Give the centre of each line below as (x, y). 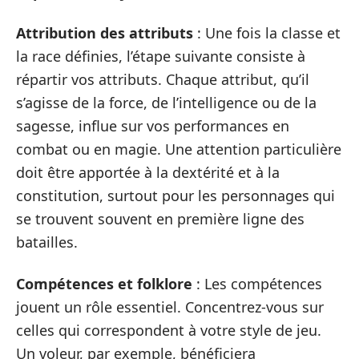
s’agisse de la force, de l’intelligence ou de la (166, 103)
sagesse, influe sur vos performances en (153, 126)
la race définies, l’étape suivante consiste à (161, 56)
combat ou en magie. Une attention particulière (179, 149)
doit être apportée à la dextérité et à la (148, 172)
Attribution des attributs (105, 33)
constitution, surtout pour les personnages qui (175, 196)
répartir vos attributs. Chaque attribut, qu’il (163, 79)
